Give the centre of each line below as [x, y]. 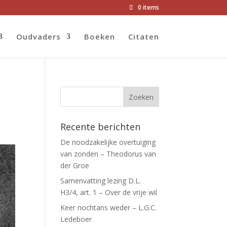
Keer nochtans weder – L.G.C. [109, 207]
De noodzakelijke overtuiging [108, 142]
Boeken [99, 36]
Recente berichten [101, 127]
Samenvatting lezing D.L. [101, 181]
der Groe [75, 165]
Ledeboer [76, 219]
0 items [148, 7]
